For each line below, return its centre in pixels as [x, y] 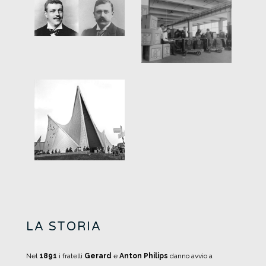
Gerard [99, 256]
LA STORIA [64, 227]
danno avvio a [190, 256]
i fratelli [71, 256]
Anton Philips [143, 256]
